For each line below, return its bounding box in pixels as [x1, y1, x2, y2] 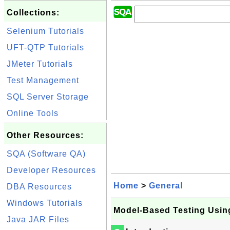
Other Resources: [7, 131, 84, 140]
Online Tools [7, 109, 59, 118]
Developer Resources [7, 166, 96, 175]
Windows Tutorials [7, 199, 83, 207]
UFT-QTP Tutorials [7, 43, 84, 52]
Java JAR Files [7, 215, 69, 224]
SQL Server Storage [7, 92, 89, 101]
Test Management [7, 76, 79, 85]
